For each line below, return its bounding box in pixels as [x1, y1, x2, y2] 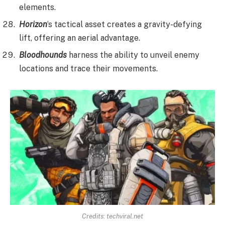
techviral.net [106, 212, 143, 220]
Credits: [82, 212, 106, 220]
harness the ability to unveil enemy [67, 50, 199, 60]
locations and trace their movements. [19, 63, 158, 73]
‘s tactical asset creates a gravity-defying [47, 19, 202, 29]
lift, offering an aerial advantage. [19, 33, 140, 43]
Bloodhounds [19, 50, 67, 60]
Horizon [19, 19, 47, 29]
